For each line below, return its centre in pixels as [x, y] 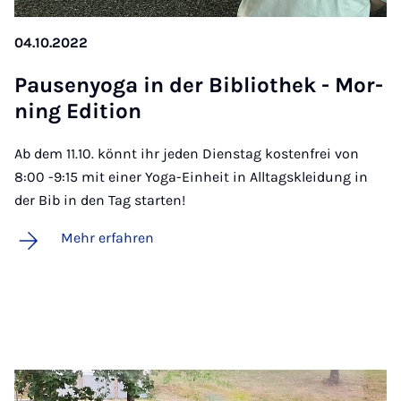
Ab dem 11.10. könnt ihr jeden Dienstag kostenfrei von [187, 154]
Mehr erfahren [107, 238]
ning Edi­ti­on [78, 111]
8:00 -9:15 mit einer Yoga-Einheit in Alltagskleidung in [191, 177]
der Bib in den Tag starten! [100, 200]
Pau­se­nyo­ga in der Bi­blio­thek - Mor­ [199, 85]
